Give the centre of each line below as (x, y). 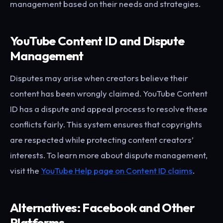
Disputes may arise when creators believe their (99, 78)
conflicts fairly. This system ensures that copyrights (106, 124)
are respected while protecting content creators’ (102, 140)
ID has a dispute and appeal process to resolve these (109, 109)
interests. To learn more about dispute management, (109, 155)
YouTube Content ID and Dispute (97, 40)
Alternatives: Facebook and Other (103, 208)
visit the (25, 171)
